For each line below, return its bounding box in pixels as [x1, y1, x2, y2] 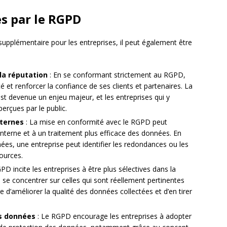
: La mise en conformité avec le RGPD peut [24, 117, 167, 127]
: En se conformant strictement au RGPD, [48, 70, 185, 80]
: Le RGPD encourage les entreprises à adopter [35, 211, 192, 221]
